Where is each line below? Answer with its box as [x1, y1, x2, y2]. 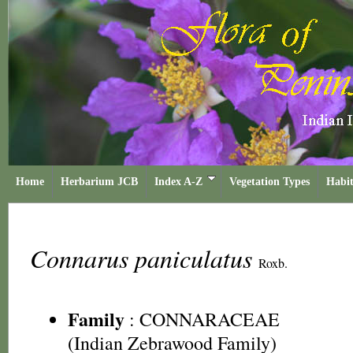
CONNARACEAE [139, 307, 280, 332]
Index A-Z [154, 176, 203, 188]
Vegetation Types [229, 176, 310, 188]
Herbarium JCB [61, 176, 138, 188]
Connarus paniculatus [30, 241, 258, 275]
